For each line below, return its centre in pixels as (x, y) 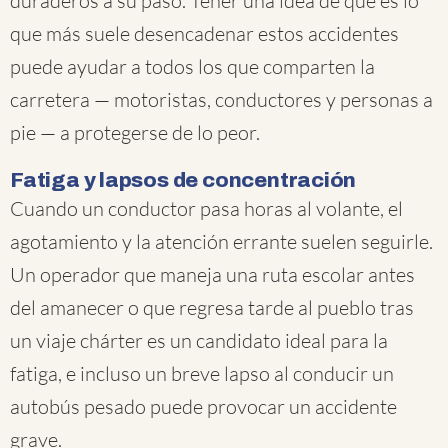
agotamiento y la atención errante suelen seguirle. (221, 241)
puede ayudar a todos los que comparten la (192, 66)
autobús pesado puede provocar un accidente (203, 406)
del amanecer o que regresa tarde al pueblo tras (212, 307)
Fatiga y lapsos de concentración (183, 180)
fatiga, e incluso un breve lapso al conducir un (202, 373)
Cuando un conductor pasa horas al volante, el (206, 208)
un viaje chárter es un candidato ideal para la (199, 340)
